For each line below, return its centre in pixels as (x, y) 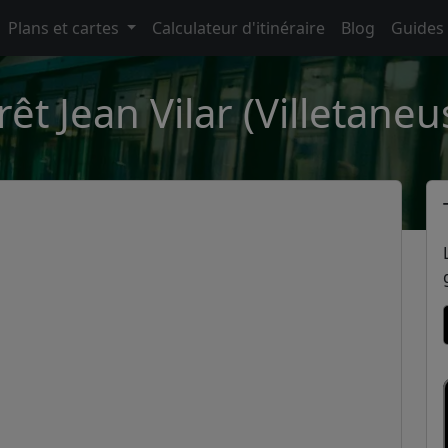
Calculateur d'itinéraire (239, 28)
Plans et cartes (65, 28)
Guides (418, 28)
